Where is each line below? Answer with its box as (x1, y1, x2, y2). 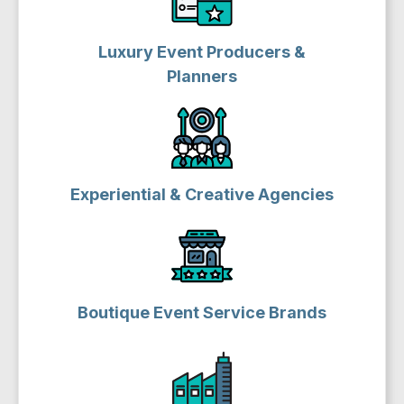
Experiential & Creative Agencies (70, 185, 334, 204)
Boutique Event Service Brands (78, 303, 326, 322)
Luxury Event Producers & (98, 42, 306, 61)
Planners (167, 67, 237, 86)
